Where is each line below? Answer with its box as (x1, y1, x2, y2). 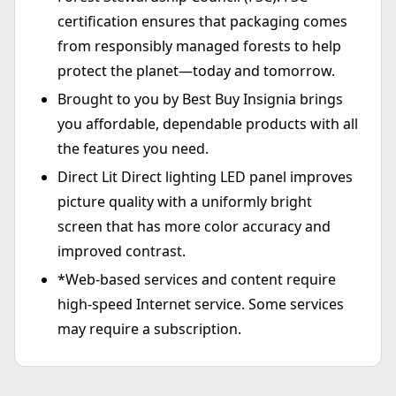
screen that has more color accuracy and (57, 217, 331, 237)
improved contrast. (57, 241, 186, 262)
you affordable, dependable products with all (57, 114, 358, 134)
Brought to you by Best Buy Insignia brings (57, 89, 343, 110)
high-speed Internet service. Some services (57, 294, 344, 315)
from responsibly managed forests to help (57, 36, 341, 57)
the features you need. (57, 139, 209, 159)
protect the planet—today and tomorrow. (57, 61, 335, 81)
